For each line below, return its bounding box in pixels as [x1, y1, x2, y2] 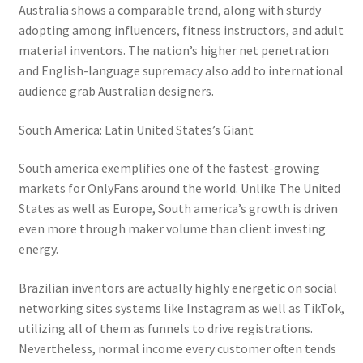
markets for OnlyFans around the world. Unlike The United [18, 180, 340, 197]
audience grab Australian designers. [18, 82, 214, 99]
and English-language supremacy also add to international [18, 62, 344, 79]
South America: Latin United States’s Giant [18, 121, 254, 138]
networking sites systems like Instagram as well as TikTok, [18, 299, 344, 316]
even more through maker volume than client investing [18, 220, 326, 237]
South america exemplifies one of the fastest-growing [18, 160, 320, 177]
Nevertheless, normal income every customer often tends [18, 340, 336, 357]
